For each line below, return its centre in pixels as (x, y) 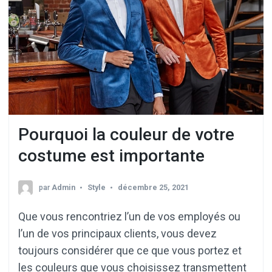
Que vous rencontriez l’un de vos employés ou (129, 216)
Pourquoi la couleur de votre (126, 135)
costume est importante (111, 156)
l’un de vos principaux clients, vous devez (117, 233)
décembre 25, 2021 (153, 187)
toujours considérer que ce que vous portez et (130, 250)
